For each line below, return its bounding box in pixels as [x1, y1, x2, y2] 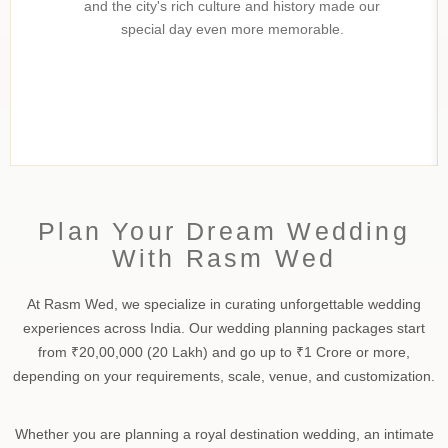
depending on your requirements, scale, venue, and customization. [13, 367, 435, 384]
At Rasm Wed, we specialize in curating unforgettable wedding [27, 295, 421, 312]
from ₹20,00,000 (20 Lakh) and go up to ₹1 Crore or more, [38, 343, 410, 360]
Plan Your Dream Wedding [38, 216, 410, 245]
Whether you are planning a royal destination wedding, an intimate [14, 425, 434, 442]
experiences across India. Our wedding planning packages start [23, 319, 425, 336]
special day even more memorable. [120, 20, 344, 37]
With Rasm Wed [111, 243, 337, 272]
